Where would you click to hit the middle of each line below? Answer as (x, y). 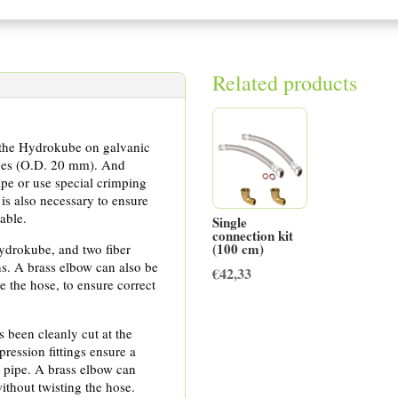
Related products (284, 83)
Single (229, 222)
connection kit (252, 235)
